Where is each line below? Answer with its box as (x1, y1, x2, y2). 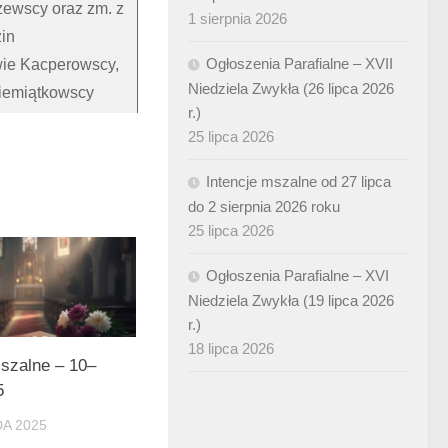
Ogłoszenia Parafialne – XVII (206, 55, 393, 72)
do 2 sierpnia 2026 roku (188, 198, 340, 215)
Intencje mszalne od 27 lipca (206, 173, 391, 190)
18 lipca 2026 (188, 340, 274, 357)
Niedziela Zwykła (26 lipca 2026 (188, 80, 394, 97)
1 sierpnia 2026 (188, 10, 287, 27)
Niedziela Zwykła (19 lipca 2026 (188, 292, 394, 309)
